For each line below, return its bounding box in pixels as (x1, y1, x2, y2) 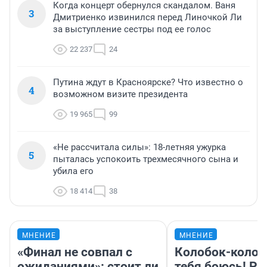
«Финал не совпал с (17, 244, 132, 259)
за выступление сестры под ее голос (53, 23, 211, 35)
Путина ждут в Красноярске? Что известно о (53, 76, 243, 88)
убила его (53, 165, 94, 176)
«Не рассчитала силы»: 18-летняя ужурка (53, 141, 226, 153)
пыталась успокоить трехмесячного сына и (53, 153, 238, 164)
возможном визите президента (53, 88, 188, 100)
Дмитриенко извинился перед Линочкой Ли (53, 11, 242, 23)
